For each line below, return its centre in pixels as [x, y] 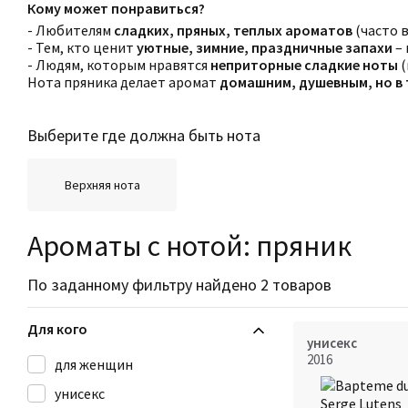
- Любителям [71, 30]
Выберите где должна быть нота [144, 135]
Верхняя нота [102, 184]
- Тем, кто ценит [82, 47]
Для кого [57, 329]
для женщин [94, 364]
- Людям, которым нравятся [119, 65]
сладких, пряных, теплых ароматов [233, 30]
